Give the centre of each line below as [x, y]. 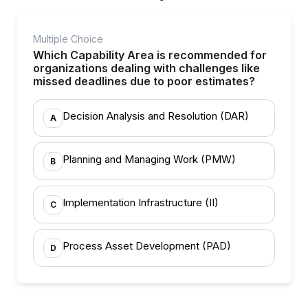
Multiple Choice [68, 39]
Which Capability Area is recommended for [150, 55]
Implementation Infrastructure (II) [141, 202]
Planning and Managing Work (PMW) [149, 159]
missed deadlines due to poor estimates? [144, 81]
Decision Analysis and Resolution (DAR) [156, 116]
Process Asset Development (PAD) [147, 246]
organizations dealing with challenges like [146, 68]
